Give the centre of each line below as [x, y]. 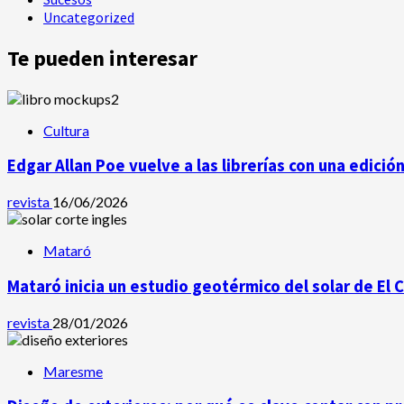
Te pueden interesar [102, 58]
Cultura [66, 130]
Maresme [73, 371]
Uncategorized [89, 17]
